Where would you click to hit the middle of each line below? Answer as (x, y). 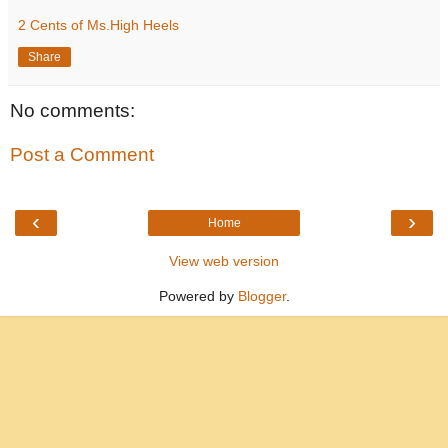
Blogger (261, 296)
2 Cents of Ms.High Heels (98, 24)
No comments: (72, 111)
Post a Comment (82, 154)
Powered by (198, 296)
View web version (224, 261)
